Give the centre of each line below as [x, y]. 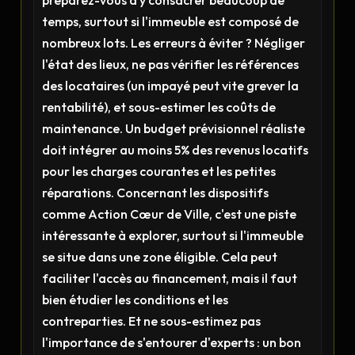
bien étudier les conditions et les [136, 300]
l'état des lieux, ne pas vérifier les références [171, 64]
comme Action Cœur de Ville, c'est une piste [170, 214]
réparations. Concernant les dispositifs [156, 193]
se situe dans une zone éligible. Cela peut [160, 257]
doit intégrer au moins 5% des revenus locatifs [176, 150]
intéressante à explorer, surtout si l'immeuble [173, 235]
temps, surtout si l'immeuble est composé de [171, 21]
